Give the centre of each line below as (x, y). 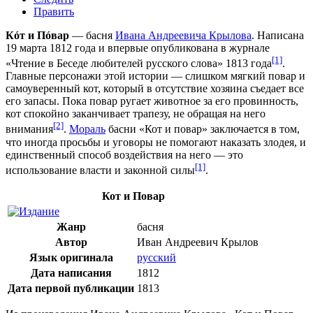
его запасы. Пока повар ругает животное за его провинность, (152, 101)
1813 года (249, 64)
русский (156, 257)
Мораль (87, 129)
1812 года (73, 48)
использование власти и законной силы (100, 170)
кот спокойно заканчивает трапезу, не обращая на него (136, 114)
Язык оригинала (71, 257)
